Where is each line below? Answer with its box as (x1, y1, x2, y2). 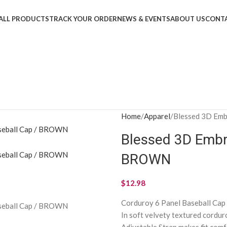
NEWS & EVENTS (117, 15, 170, 23)
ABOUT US (170, 15, 205, 23)
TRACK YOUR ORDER (49, 15, 117, 23)
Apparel (144, 111, 170, 121)
